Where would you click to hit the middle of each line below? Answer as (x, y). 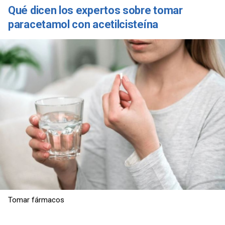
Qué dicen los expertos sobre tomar (95, 10)
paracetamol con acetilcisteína (83, 24)
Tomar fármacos (36, 200)
